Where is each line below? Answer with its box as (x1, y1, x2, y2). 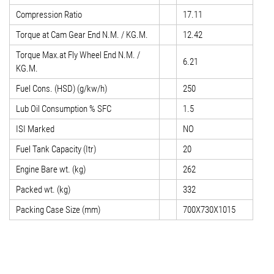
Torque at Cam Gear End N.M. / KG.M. (16, 29, 148, 41)
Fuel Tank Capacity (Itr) (16, 144, 96, 155)
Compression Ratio (16, 9, 82, 21)
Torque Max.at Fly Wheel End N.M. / (16, 50, 140, 61)
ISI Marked (16, 124, 54, 135)
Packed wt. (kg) (16, 184, 70, 196)
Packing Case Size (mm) (16, 204, 100, 216)
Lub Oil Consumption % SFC (16, 103, 111, 115)
